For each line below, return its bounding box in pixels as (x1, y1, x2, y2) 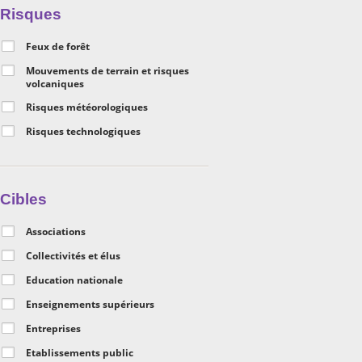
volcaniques (26, 77, 84, 90)
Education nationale (26, 273, 123, 287)
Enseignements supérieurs (26, 297, 154, 311)
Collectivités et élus (26, 249, 120, 263)
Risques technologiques (26, 124, 141, 138)
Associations (26, 225, 86, 238)
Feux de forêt (26, 40, 90, 53)
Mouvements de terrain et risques (26, 64, 189, 78)
